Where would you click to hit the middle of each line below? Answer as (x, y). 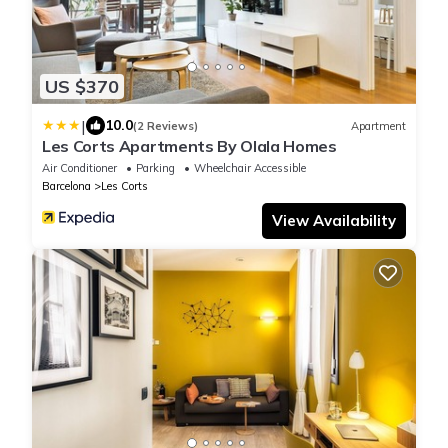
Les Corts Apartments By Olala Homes (189, 146)
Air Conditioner (79, 168)
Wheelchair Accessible (250, 168)
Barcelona (66, 186)
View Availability (334, 221)
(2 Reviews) (165, 125)
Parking (155, 168)
